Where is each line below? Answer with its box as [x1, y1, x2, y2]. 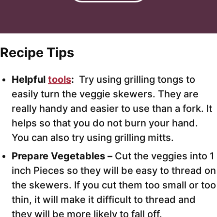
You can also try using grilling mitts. [12, 132, 174, 144]
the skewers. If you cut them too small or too [12, 179, 216, 191]
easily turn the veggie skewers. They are [12, 88, 199, 100]
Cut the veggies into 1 [115, 150, 214, 162]
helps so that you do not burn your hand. [12, 117, 198, 129]
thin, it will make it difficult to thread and [12, 194, 196, 206]
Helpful [12, 74, 48, 86]
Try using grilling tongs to [77, 74, 195, 86]
